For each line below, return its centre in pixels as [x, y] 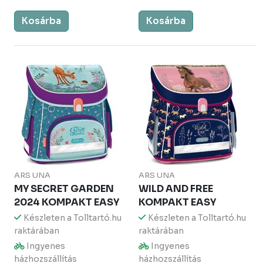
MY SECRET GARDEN [64, 189]
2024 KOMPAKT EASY [67, 202]
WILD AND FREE [176, 189]
